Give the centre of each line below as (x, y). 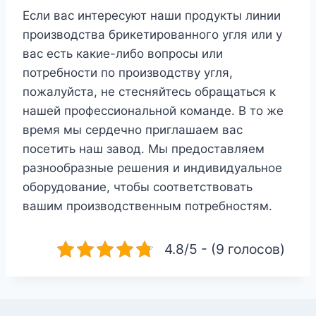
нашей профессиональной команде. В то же (153, 110)
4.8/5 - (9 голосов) (225, 249)
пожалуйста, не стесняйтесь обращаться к (149, 91)
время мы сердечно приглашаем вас (133, 129)
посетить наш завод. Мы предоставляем (144, 148)
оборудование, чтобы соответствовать (138, 187)
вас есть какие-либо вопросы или (123, 53)
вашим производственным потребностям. (147, 206)
